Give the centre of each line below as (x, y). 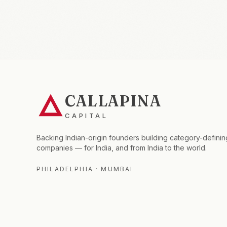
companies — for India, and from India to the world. (122, 147)
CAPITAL (86, 116)
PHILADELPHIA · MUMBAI (85, 169)
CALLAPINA (113, 101)
